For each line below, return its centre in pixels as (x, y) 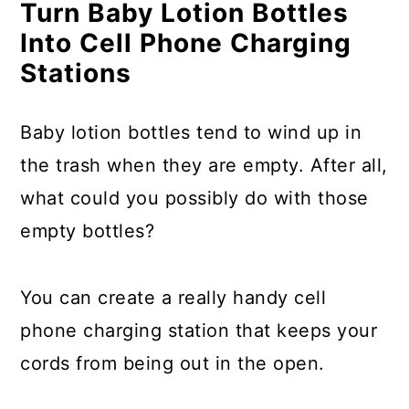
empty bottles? (88, 231)
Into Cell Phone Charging (186, 43)
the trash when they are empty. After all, (204, 165)
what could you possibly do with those (194, 198)
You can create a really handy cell (173, 298)
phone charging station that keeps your (199, 330)
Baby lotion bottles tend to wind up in (191, 132)
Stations (76, 73)
